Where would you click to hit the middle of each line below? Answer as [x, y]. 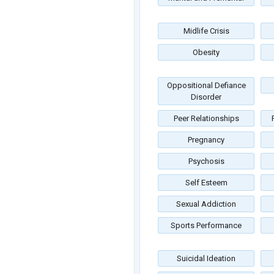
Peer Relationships [206, 119]
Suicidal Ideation [206, 259]
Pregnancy [206, 140]
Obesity [206, 53]
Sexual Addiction [206, 204]
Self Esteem [206, 183]
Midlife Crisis [206, 31]
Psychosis [206, 161]
